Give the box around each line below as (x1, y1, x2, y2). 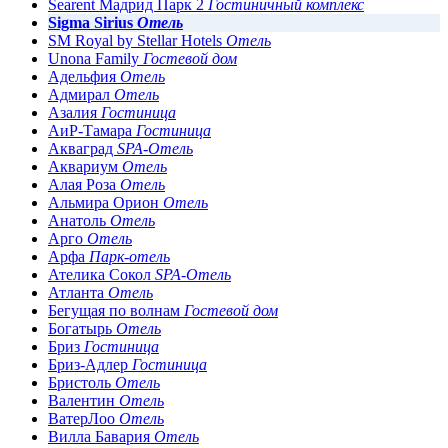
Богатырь (48, 319, 116, 337)
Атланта (48, 283, 108, 301)
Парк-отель (89, 247, 170, 265)
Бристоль (48, 373, 115, 391)
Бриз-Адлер (48, 355, 132, 373)
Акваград (48, 139, 117, 157)
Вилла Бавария (48, 427, 154, 445)
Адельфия (48, 67, 120, 85)
